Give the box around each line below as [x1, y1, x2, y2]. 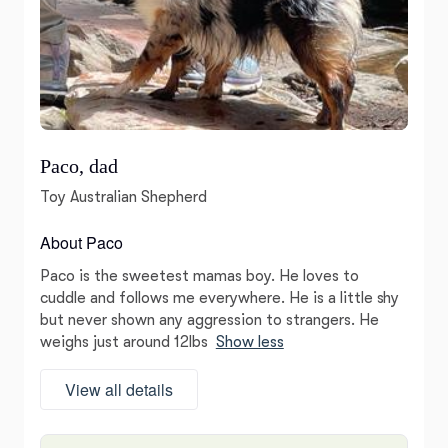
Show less [215, 332, 284, 351]
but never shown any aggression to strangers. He [40, 310, 379, 329]
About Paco [40, 230, 123, 254]
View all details [65, 377, 173, 401]
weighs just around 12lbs [40, 332, 208, 351]
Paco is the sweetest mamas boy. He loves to [40, 266, 359, 285]
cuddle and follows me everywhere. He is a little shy [40, 288, 400, 307]
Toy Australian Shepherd [40, 187, 207, 206]
